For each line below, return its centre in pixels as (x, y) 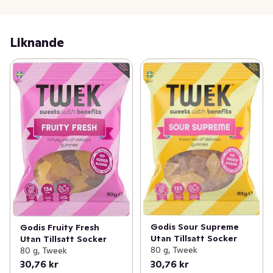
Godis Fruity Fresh (60, 227)
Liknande (37, 43)
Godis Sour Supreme (194, 226)
